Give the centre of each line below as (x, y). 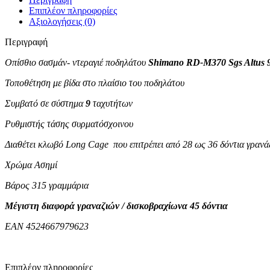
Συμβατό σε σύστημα (45, 103)
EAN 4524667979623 (47, 226)
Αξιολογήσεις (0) (62, 21)
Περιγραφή (26, 42)
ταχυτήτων (111, 103)
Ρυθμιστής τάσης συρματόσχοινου (69, 124)
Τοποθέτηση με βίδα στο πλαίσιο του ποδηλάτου (95, 83)
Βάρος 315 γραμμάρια (47, 185)
